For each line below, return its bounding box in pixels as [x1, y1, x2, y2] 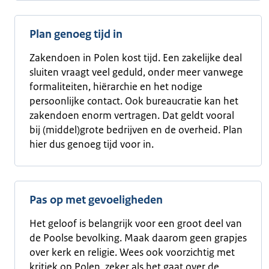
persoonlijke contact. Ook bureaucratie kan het [29, 94, 238, 107]
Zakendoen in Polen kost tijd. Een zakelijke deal [29, 51, 242, 64]
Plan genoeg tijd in [29, 27, 122, 41]
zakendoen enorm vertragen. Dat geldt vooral [29, 109, 234, 122]
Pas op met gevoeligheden [29, 193, 163, 207]
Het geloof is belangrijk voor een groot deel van [29, 217, 242, 230]
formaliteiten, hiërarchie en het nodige [29, 80, 202, 93]
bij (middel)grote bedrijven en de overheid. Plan [29, 123, 243, 136]
